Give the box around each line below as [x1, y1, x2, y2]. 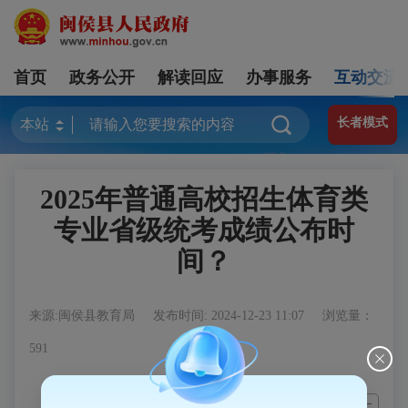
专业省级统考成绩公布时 [54, 215, 354, 245]
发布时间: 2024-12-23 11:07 [153, 309, 308, 322]
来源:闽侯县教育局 [29, 309, 138, 322]
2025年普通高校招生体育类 [40, 184, 368, 214]
